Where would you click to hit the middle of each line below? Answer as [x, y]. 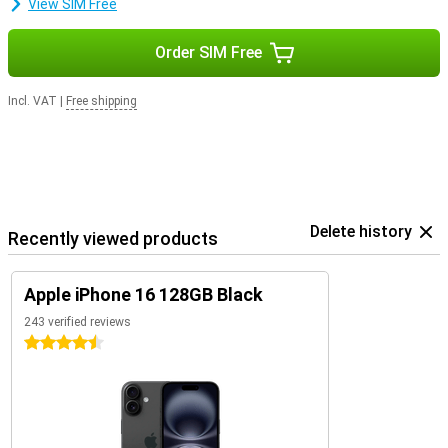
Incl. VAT [32, 101]
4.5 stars [52, 343]
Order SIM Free [208, 52]
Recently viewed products [113, 238]
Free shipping [101, 101]
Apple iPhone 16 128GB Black [143, 294]
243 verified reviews [77, 322]
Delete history [361, 231]
